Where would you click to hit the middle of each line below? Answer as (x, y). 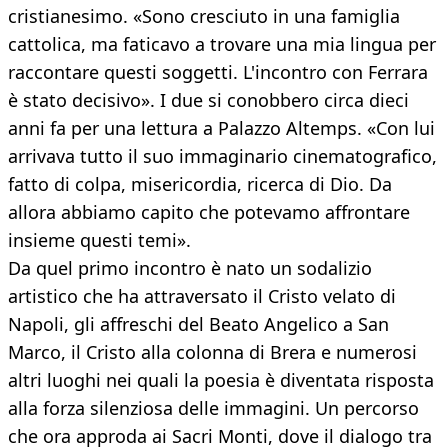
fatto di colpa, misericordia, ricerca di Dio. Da (200, 184)
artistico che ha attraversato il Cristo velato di (202, 296)
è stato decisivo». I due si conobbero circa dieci (208, 100)
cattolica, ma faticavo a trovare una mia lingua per (222, 44)
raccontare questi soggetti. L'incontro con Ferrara (218, 72)
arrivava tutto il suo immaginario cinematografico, (222, 156)
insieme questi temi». (99, 240)
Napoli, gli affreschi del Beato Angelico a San (198, 324)
